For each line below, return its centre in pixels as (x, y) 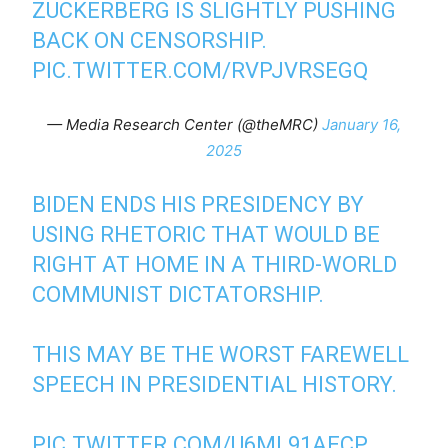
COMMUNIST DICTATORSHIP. (178, 294)
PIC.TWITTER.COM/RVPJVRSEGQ (200, 70)
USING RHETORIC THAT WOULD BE (206, 234)
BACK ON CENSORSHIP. (150, 40)
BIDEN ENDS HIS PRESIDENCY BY (198, 204)
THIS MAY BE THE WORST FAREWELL (221, 354)
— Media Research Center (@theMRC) (184, 124)
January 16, (361, 124)
